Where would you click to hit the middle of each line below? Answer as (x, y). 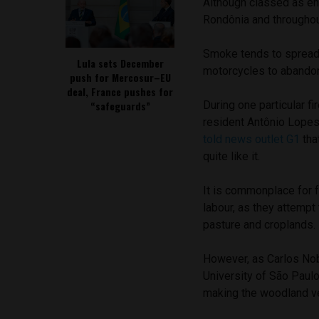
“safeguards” (120, 106)
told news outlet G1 (253, 140)
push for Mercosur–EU (120, 78)
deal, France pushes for (120, 92)
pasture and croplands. (260, 225)
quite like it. (232, 157)
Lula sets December (120, 63)
